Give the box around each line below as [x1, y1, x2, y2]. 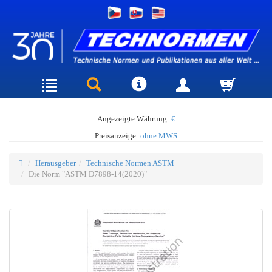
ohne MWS [140, 131, 177, 140]
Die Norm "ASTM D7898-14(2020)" [29, 169, 147, 178]
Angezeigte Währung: [97, 114, 171, 123]
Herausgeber [35, 158, 76, 168]
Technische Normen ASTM [86, 158, 174, 168]
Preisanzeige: [95, 131, 140, 140]
